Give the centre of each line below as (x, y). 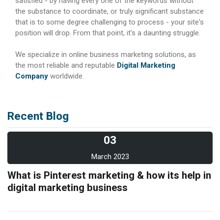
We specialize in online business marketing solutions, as (106, 54)
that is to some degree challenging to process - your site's (110, 22)
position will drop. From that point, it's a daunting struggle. (108, 33)
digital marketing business (68, 188)
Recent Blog (38, 117)
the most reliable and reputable (66, 65)
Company (32, 76)
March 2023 (110, 157)
